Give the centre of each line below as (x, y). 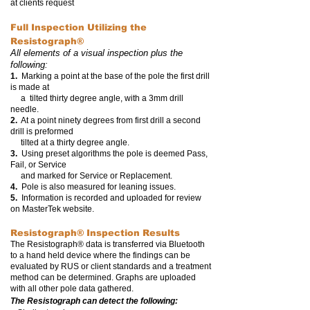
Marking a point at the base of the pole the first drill (113, 76)
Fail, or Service (38, 165)
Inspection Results (133, 233)
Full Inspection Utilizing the (79, 27)
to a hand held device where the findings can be (100, 255)
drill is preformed (42, 131)
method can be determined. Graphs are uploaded (103, 277)
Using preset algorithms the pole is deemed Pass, (113, 154)
